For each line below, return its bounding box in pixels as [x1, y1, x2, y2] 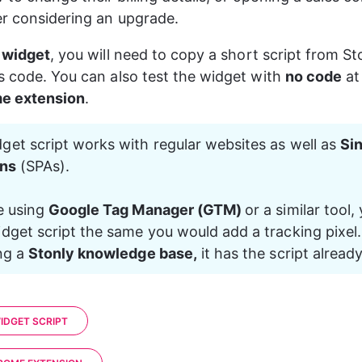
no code [284, 68, 343, 85]
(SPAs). [15, 158, 70, 175]
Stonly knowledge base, [27, 245, 197, 262]
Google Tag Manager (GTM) [48, 201, 246, 218]
